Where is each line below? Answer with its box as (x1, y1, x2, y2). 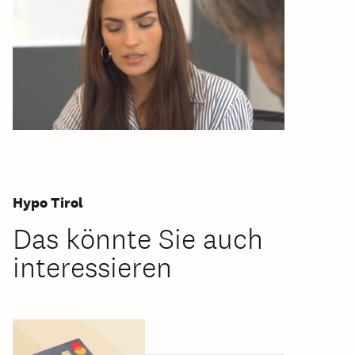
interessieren (13, 248, 172, 285)
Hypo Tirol (13, 193, 83, 212)
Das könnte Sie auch (13, 219, 263, 257)
